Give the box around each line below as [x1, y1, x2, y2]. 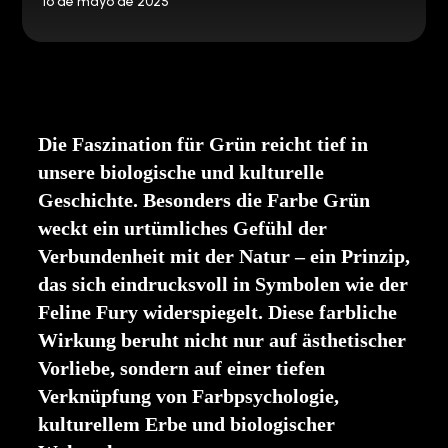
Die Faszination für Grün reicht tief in [38, 133, 368, 155]
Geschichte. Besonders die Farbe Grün [38, 189, 370, 211]
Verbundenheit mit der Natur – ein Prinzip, [38, 245, 410, 267]
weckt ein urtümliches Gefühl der [38, 217, 327, 239]
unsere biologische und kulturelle [38, 161, 324, 183]
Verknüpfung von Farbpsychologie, [38, 385, 339, 407]
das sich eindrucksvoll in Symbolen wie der [38, 273, 408, 295]
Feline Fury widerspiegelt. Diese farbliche [38, 301, 397, 323]
